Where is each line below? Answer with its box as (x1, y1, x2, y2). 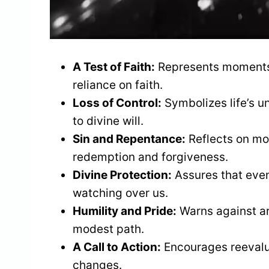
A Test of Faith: (73, 59, 155, 74)
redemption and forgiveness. (73, 150, 228, 164)
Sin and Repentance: (73, 131, 186, 146)
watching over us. (73, 186, 168, 200)
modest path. (73, 222, 144, 236)
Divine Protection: (73, 168, 172, 182)
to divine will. (73, 113, 144, 128)
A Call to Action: (73, 240, 161, 254)
